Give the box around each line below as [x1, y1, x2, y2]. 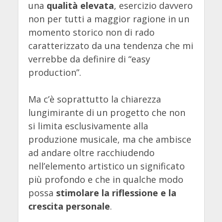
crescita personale [28, 200, 110, 213]
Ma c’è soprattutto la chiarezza [28, 93, 161, 106]
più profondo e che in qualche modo [28, 173, 183, 186]
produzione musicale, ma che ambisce [28, 133, 191, 146]
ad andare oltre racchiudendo [28, 147, 155, 159]
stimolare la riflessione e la [55, 187, 176, 199]
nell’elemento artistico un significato [28, 160, 185, 172]
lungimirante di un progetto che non [28, 107, 185, 119]
